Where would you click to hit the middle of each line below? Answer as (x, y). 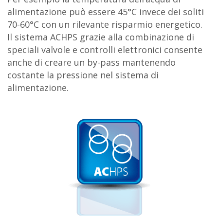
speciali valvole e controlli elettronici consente (105, 49)
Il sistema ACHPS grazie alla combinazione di (101, 37)
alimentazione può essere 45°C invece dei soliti (106, 11)
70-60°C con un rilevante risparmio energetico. (105, 24)
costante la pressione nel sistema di (83, 75)
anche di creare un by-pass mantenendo (91, 62)
